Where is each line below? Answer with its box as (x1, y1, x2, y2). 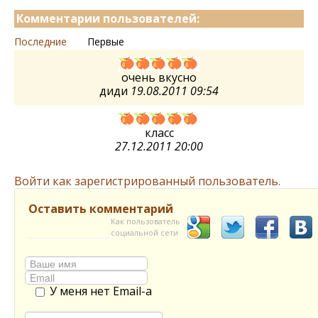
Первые (87, 35, 124, 48)
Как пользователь (111, 216, 180, 226)
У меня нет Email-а (50, 283, 152, 299)
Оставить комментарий (28, 201, 173, 216)
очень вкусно (121, 70, 197, 85)
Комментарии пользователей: (16, 11, 199, 26)
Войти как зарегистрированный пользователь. (14, 173, 280, 189)
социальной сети (111, 227, 178, 238)
